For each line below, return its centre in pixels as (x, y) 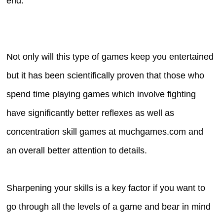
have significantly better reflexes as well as (91, 113)
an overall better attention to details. (77, 150)
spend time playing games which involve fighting (101, 94)
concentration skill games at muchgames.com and (105, 131)
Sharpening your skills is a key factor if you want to (106, 188)
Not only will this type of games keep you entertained (110, 56)
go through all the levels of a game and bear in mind (109, 206)
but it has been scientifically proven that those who (106, 75)
